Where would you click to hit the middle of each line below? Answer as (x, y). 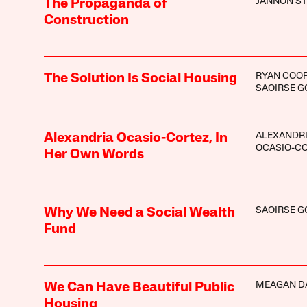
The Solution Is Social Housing (140, 78)
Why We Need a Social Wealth (139, 213)
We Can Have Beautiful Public (139, 287)
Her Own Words (94, 155)
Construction (86, 20)
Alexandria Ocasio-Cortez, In (135, 138)
